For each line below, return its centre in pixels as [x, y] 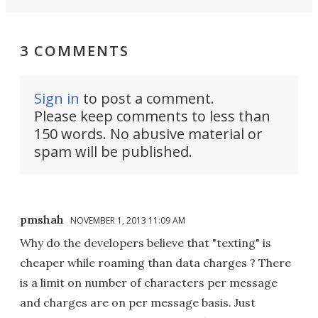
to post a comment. [147, 98]
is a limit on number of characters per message [149, 282]
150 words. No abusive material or [148, 133]
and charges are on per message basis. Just [138, 302]
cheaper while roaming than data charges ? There [155, 262]
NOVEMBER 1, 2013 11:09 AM [128, 220]
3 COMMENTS [75, 50]
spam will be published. [113, 151]
